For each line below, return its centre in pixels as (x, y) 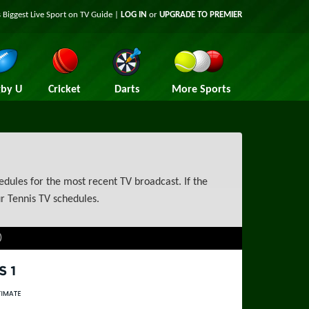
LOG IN (134, 15)
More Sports (201, 90)
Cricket (64, 90)
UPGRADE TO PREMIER (201, 15)
